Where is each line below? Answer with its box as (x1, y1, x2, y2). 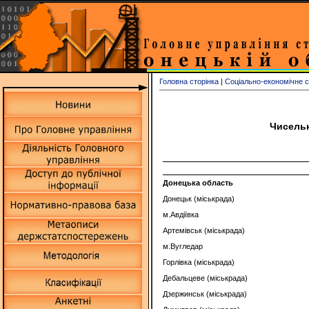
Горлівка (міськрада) (163, 258, 235, 266)
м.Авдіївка (163, 210, 199, 219)
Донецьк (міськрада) (163, 195, 235, 203)
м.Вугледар (163, 242, 203, 250)
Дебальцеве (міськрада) (163, 274, 248, 282)
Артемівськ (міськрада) (163, 226, 245, 235)
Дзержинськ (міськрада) (163, 290, 247, 298)
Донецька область (163, 179, 233, 187)
